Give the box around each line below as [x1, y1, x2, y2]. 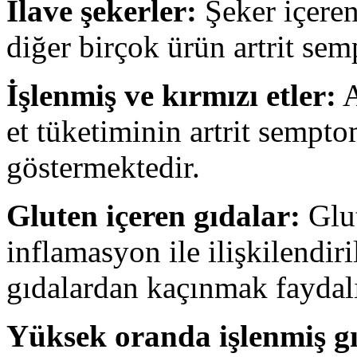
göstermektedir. [6, 149, 200, 184]
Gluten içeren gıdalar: [6, 198, 300, 233]
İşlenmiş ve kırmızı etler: [6, 77, 336, 112]
